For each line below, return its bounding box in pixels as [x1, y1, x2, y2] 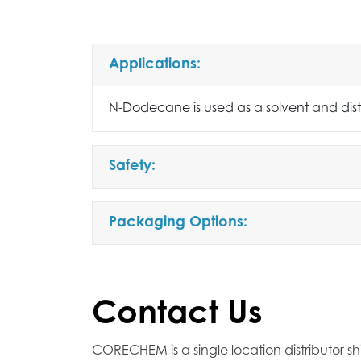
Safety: [109, 160, 156, 175]
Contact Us [92, 300, 263, 333]
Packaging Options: [109, 216, 247, 231]
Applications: [109, 58, 201, 73]
